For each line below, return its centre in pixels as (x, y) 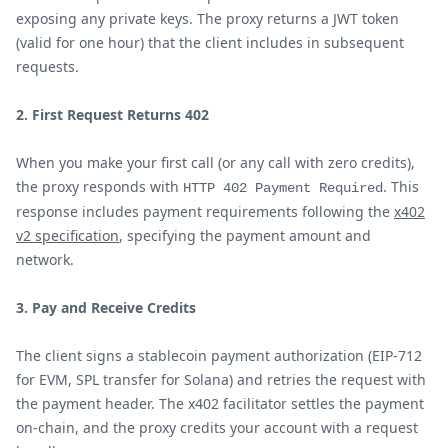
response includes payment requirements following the (205, 211)
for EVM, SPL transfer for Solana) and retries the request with (221, 379)
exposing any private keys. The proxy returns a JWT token (207, 18)
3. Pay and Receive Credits (106, 307)
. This (401, 186)
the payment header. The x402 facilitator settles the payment (220, 403)
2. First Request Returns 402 (112, 114)
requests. (47, 66)
